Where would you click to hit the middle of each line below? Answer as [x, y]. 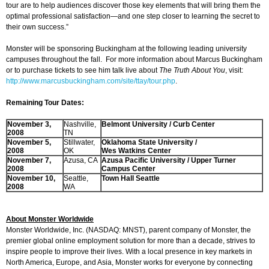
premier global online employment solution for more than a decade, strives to [131, 241]
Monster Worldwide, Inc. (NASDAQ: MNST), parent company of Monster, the [128, 230]
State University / [167, 143]
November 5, [29, 143]
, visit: [234, 71]
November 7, [29, 161]
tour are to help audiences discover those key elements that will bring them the [133, 6]
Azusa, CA [81, 161]
